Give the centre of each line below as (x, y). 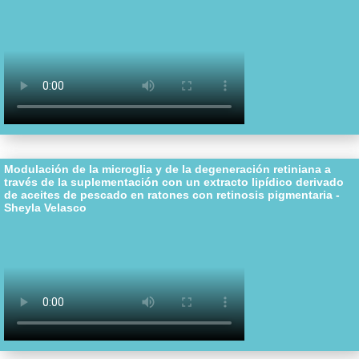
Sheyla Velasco (45, 208)
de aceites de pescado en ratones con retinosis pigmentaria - (172, 195)
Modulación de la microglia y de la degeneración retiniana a (167, 169)
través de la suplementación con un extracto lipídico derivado (174, 182)
